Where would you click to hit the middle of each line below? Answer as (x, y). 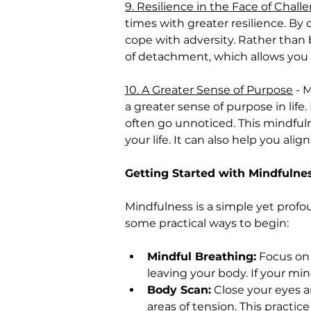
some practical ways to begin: (207, 223)
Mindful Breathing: (202, 256)
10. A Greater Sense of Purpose (209, 90)
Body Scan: (179, 289)
